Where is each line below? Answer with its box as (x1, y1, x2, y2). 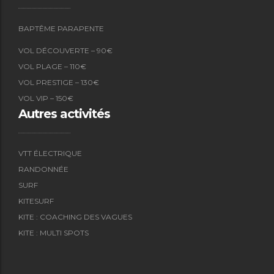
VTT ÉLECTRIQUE (18, 149, 82, 158)
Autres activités (18, 106, 110, 122)
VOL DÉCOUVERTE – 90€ (18, 46, 113, 56)
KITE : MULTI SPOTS (18, 228, 89, 238)
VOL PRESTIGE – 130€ (18, 78, 99, 87)
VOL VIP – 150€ (18, 94, 73, 103)
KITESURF (18, 196, 54, 206)
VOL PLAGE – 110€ (18, 62, 86, 72)
